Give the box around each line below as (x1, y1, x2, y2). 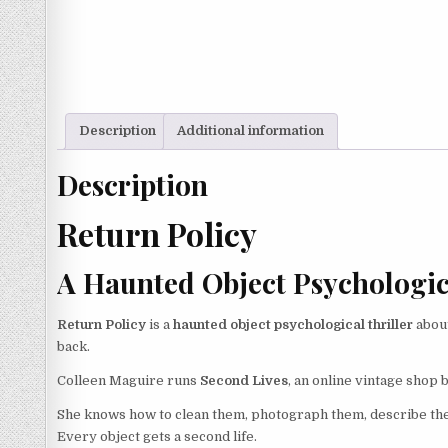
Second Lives (200, 372, 288, 388)
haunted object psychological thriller (173, 316, 413, 332)
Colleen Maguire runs (57, 372, 200, 388)
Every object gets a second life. (57, 428, 257, 444)
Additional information (177, 123, 324, 139)
